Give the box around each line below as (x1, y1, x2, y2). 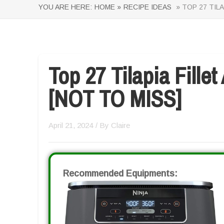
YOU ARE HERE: (38, 3, 92, 11)
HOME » (94, 3, 121, 11)
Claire (111, 121, 130, 129)
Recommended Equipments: (63, 168, 177, 178)
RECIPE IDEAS (123, 3, 171, 11)
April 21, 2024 (48, 121, 93, 129)
